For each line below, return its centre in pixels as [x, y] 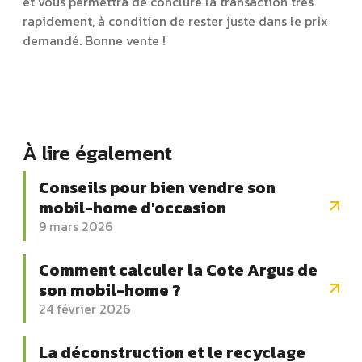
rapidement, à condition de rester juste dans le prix [175, 21]
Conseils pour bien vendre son [157, 187]
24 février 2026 [85, 308]
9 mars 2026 [76, 226]
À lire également [97, 152]
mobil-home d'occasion [133, 207]
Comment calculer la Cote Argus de [178, 269]
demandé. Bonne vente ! [94, 40]
